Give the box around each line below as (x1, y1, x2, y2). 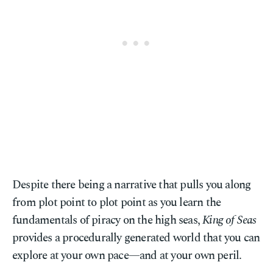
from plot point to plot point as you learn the (12, 194, 221, 211)
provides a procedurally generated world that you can (12, 229, 260, 247)
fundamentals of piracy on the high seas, (12, 211, 203, 229)
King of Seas (202, 211, 257, 229)
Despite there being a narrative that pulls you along (12, 176, 251, 194)
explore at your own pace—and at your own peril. (12, 247, 242, 264)
